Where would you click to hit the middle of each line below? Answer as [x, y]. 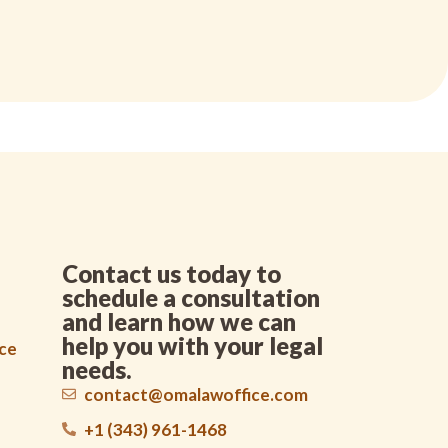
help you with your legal [192, 345]
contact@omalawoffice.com [196, 394]
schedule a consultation [190, 297]
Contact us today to [171, 273]
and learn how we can [178, 321]
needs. [96, 369]
